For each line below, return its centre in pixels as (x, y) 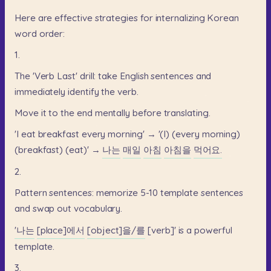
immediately (40, 92)
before (147, 113)
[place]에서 (61, 230)
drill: (88, 76)
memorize (117, 193)
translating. (187, 113)
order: (52, 33)
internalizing (180, 18)
